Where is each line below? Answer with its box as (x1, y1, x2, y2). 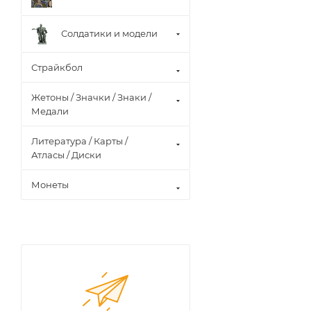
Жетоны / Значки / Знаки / (31, 91, 151, 103)
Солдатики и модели (61, 28, 158, 40)
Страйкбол (31, 61, 83, 73)
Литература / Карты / (31, 135, 128, 146)
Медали (31, 105, 69, 117)
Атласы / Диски (31, 149, 101, 160)
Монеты (31, 178, 69, 190)
